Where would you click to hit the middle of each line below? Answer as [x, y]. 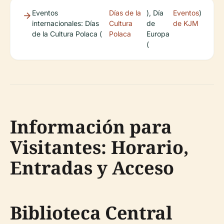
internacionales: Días [65, 23]
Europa [158, 34]
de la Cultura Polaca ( [67, 34]
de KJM [186, 23]
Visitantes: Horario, [99, 147]
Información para [91, 127]
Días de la [125, 13]
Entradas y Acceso [92, 168]
